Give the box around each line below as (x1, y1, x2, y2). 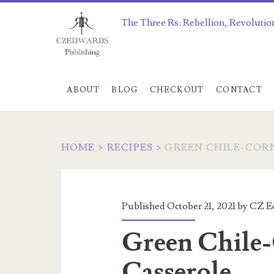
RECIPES (106, 141, 154, 154)
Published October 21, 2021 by (122, 200, 250, 212)
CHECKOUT (150, 85, 204, 95)
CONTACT (215, 85, 263, 95)
